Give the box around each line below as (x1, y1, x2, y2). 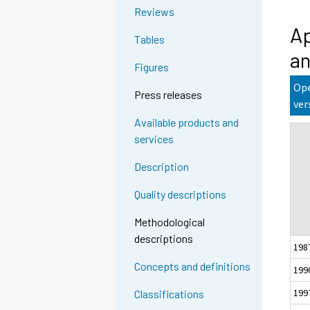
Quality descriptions (134, 188, 227, 201)
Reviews (134, 5, 175, 19)
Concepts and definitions (134, 259, 251, 273)
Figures (134, 60, 170, 74)
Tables (134, 33, 165, 46)
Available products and (134, 116, 239, 129)
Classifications (134, 287, 205, 301)
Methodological (134, 215, 206, 229)
